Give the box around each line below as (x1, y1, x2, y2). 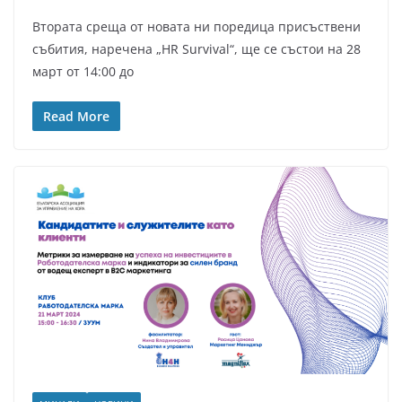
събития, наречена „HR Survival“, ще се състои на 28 (32, 39, 361, 57)
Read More (43, 107, 109, 125)
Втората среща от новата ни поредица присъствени (32, 17, 361, 35)
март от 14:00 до (32, 62, 134, 80)
